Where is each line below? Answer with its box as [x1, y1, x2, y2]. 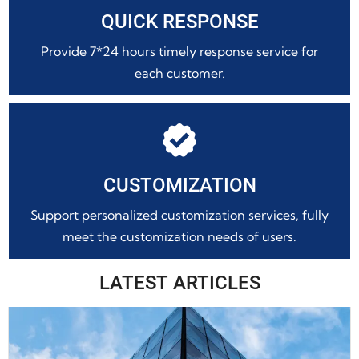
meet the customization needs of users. [63, 228, 296, 244]
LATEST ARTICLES [99, 272, 260, 295]
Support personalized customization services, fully [30, 206, 329, 223]
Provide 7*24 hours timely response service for [41, 42, 318, 59]
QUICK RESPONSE [100, 10, 259, 33]
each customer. [134, 64, 225, 81]
